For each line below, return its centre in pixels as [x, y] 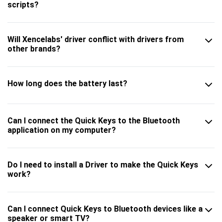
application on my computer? [62, 130]
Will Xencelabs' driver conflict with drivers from [96, 39]
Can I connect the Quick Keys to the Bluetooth [94, 120]
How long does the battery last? [67, 83]
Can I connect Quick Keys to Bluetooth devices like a [105, 209]
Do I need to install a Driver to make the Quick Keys [103, 165]
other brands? [34, 49]
